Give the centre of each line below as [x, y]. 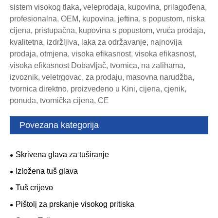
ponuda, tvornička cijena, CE [59, 101]
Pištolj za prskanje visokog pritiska [75, 204]
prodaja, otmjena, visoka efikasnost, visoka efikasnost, [103, 54]
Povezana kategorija [59, 125]
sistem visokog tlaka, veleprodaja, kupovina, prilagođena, [108, 7]
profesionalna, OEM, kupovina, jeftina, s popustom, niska [107, 19]
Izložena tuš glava [47, 171]
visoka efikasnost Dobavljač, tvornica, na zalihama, [98, 66]
